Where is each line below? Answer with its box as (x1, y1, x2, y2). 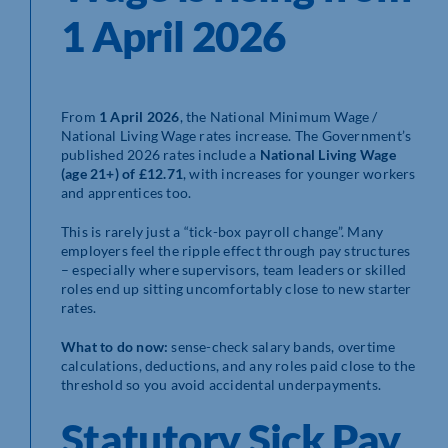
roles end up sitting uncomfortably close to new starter (61, 279, 412, 297)
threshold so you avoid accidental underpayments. (61, 375, 382, 393)
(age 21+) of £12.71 (61, 164, 183, 182)
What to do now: (61, 337, 169, 355)
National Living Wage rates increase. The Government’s (61, 126, 412, 144)
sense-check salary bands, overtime (168, 337, 396, 355)
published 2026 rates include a (61, 145, 260, 163)
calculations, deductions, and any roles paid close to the (61, 356, 415, 374)
